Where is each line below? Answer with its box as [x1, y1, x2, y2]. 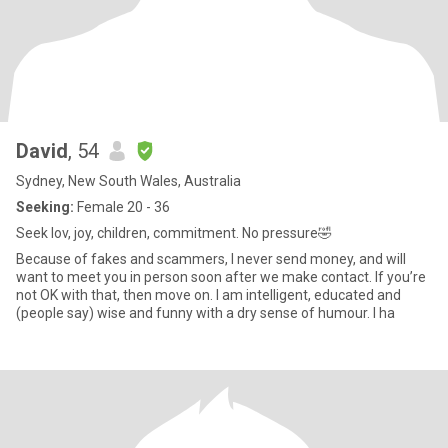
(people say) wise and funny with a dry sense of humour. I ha [16, 305, 395, 321]
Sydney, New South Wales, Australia [16, 173, 241, 189]
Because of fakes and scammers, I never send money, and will [16, 251, 406, 267]
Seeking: [16, 199, 74, 215]
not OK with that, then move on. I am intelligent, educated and [16, 287, 216, 303]
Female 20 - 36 [74, 199, 170, 215]
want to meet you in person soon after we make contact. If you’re [16, 269, 426, 285]
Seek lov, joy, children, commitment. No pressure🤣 [16, 225, 332, 241]
